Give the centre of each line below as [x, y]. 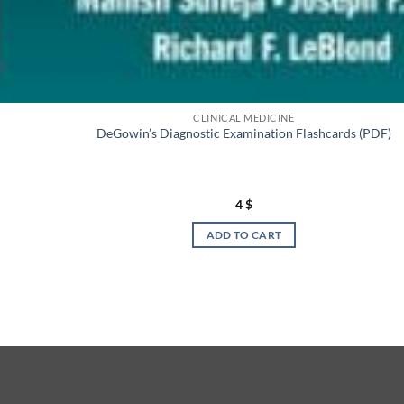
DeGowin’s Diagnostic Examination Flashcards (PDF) [243, 133]
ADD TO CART [244, 234]
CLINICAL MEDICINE [244, 118]
